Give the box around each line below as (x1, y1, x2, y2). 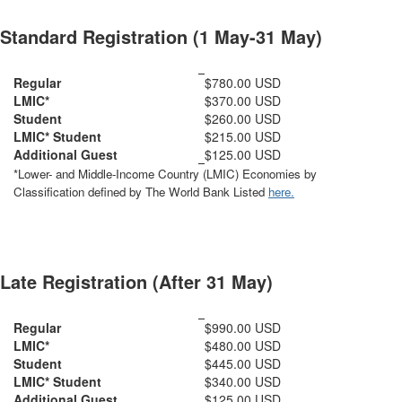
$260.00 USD (205, 109, 281, 127)
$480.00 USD (205, 336, 281, 354)
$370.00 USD (205, 92, 281, 109)
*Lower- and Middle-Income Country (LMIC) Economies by (13, 165, 317, 182)
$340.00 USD (205, 372, 281, 390)
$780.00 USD (205, 74, 281, 92)
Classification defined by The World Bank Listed (13, 183, 268, 200)
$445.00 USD (205, 354, 281, 372)
